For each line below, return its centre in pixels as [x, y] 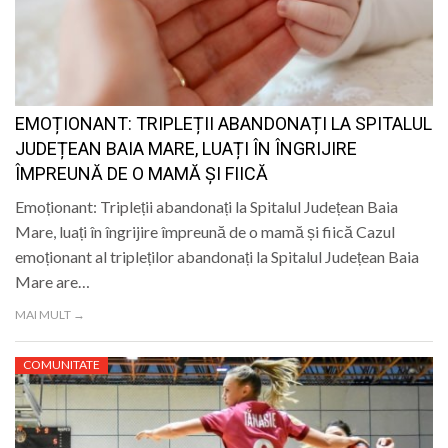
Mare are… [52, 282]
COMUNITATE [61, 365]
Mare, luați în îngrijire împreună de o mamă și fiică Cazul [205, 232]
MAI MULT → [50, 315]
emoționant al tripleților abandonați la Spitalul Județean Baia [217, 257]
